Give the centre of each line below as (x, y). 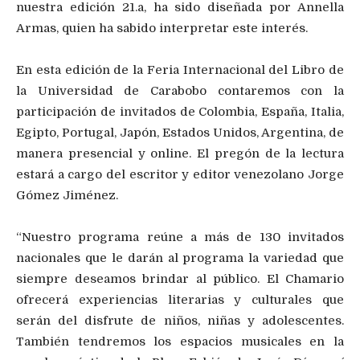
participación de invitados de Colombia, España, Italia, (180, 112)
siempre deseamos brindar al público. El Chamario (180, 279)
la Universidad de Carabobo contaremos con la (180, 91)
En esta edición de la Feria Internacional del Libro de (180, 70)
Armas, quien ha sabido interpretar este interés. (162, 29)
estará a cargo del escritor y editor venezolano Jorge (180, 175)
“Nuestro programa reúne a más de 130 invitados (180, 237)
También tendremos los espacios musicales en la (180, 342)
